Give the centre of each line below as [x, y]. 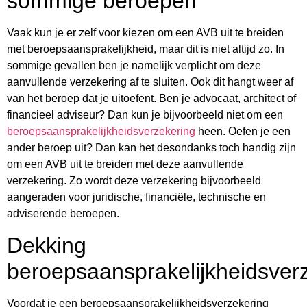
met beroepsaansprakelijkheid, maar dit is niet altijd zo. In [146, 49]
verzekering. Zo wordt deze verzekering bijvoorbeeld [134, 181]
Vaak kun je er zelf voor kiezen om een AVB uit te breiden [145, 33]
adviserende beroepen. [63, 214]
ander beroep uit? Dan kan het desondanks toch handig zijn [151, 148]
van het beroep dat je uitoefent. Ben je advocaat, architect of [151, 99]
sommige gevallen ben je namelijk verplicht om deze [134, 66]
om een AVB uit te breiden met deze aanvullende [125, 164]
